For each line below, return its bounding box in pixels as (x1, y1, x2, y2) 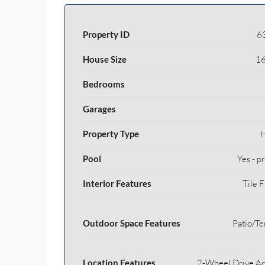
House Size (83, 54, 127, 64)
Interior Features (83, 178, 151, 189)
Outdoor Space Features (83, 218, 180, 228)
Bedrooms (83, 79, 125, 89)
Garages (83, 104, 116, 114)
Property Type (83, 128, 139, 139)
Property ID (83, 29, 130, 40)
